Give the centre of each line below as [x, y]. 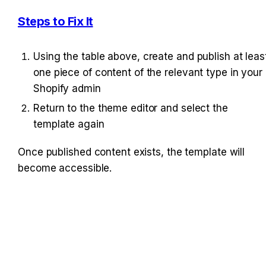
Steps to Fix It [56, 22]
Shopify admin [67, 89]
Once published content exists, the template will [132, 152]
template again [69, 124]
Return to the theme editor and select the [131, 108]
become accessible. [65, 168]
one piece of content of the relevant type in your [148, 73]
